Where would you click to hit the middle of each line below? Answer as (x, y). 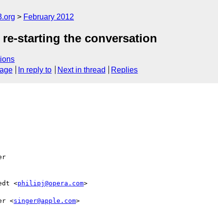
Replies (125, 70)
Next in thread (81, 70)
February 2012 (49, 17)
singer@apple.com (45, 200)
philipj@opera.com (51, 183)
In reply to (35, 70)
